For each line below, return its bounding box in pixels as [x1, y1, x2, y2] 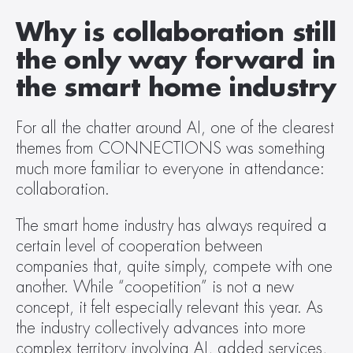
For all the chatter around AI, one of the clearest [16, 120, 334, 136]
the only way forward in [16, 48, 336, 73]
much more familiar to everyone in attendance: [16, 161, 325, 177]
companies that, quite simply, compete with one [16, 258, 333, 275]
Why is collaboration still [16, 20, 336, 46]
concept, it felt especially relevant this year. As [16, 299, 323, 316]
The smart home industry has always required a [16, 217, 327, 234]
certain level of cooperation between [16, 238, 262, 255]
